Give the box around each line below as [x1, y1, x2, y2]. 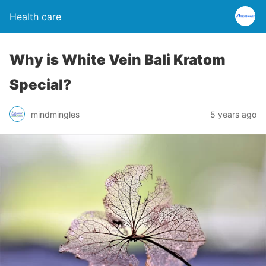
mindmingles [31, 109, 80, 119]
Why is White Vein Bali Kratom [9, 51, 226, 68]
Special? [9, 76, 71, 93]
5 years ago [210, 109, 256, 119]
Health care [9, 11, 61, 23]
